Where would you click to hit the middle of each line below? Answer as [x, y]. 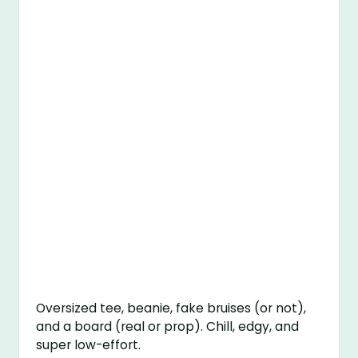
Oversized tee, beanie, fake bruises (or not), [171, 308]
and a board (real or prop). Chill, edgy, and [168, 327]
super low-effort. [89, 345]
